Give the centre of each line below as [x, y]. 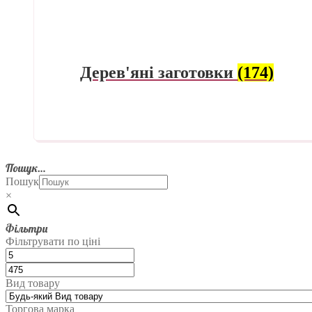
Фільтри [26, 229]
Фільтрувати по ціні [53, 242]
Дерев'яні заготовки [159, 73]
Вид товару [33, 283]
